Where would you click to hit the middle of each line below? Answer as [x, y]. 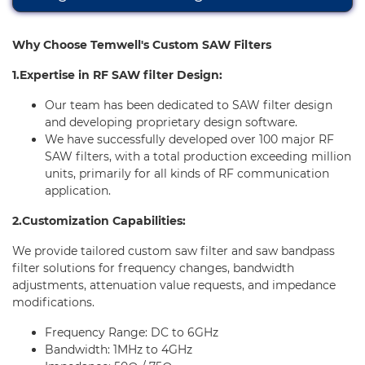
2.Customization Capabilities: [99, 221]
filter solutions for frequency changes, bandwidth [153, 268]
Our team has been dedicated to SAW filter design [189, 106]
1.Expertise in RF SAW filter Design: [117, 75]
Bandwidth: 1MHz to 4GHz [119, 350]
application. [78, 191]
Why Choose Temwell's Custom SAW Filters [142, 45]
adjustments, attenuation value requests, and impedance [174, 286]
